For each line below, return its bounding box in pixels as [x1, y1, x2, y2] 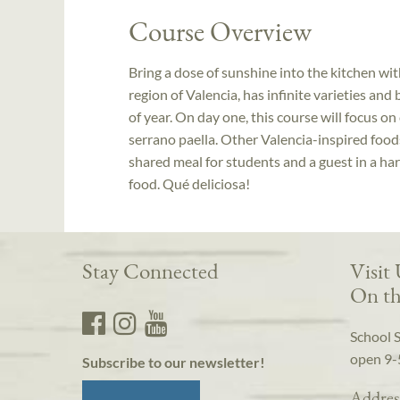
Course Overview [129, 13, 312, 49]
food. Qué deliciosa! [129, 174, 250, 192]
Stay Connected [82, 256, 219, 286]
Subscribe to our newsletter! [82, 354, 265, 371]
